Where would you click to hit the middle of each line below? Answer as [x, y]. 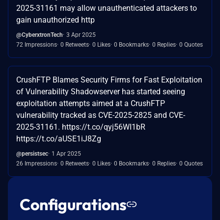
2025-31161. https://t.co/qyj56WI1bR [81, 127]
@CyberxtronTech [40, 35]
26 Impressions [37, 163]
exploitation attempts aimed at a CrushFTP [91, 103]
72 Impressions [37, 44]
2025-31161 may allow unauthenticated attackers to [107, 8]
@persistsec [32, 153]
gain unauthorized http [55, 20]
